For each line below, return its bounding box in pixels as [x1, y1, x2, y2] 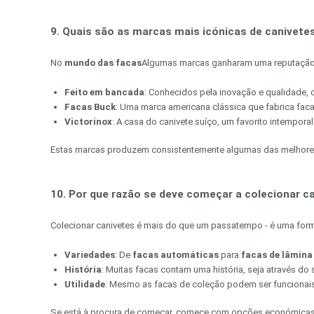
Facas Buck [64, 101, 116, 112]
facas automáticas [132, 249, 219, 260]
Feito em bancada [64, 86, 144, 97]
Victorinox [64, 116, 112, 127]
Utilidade [64, 278, 105, 289]
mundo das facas [64, 57, 142, 69]
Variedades [64, 249, 115, 260]
